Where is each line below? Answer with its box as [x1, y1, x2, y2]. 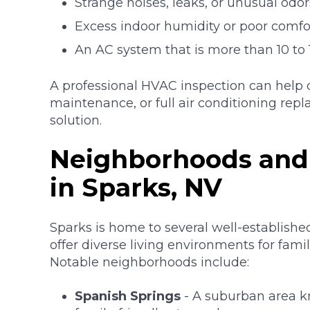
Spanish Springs [75, 288, 181, 304]
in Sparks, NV [50, 172, 222, 203]
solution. [50, 112, 102, 128]
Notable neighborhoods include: [50, 255, 249, 271]
